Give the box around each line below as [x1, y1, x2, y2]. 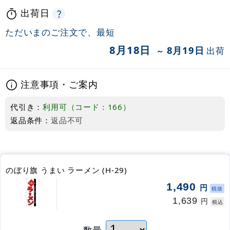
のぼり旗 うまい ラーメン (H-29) [6, 165, 128, 176]
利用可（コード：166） [43, 102, 131, 112]
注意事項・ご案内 [21, 77, 98, 90]
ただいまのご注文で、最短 [5, 26, 115, 38]
